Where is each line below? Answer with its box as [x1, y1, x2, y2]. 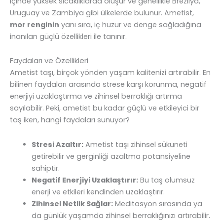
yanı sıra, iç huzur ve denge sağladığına [59, 19, 201, 30]
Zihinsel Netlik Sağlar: [31, 198, 113, 209]
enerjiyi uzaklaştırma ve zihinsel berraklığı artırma [10, 91, 182, 102]
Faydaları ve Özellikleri [10, 55, 88, 66]
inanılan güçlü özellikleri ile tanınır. [10, 31, 127, 41]
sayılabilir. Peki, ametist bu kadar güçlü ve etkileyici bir [10, 103, 199, 113]
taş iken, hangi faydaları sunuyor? [10, 115, 130, 125]
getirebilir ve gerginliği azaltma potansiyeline [31, 151, 190, 161]
